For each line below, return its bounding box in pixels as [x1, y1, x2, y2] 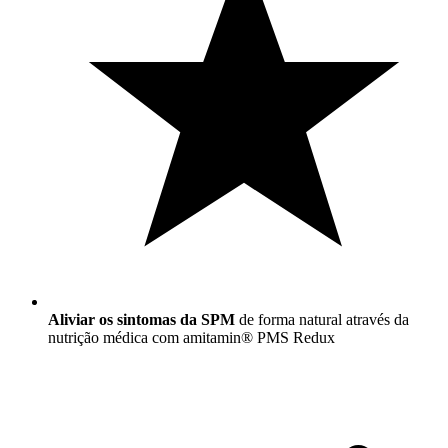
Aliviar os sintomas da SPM [48, 311, 235, 329]
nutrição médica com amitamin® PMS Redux [48, 329, 335, 347]
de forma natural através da [235, 311, 409, 329]
